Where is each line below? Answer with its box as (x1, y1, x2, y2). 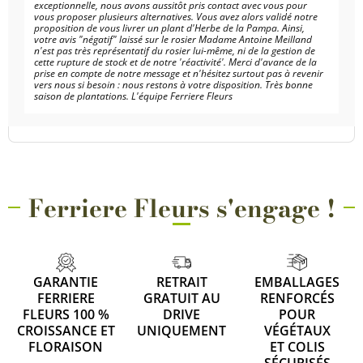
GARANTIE (33, 272, 99, 291)
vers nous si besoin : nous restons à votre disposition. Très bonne (34, 78, 313, 92)
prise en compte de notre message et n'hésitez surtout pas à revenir (34, 66, 323, 81)
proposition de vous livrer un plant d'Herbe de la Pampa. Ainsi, (34, 21, 305, 36)
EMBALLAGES (254, 272, 340, 291)
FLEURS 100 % (22, 305, 109, 323)
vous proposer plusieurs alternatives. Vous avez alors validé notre (34, 10, 318, 24)
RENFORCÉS (259, 288, 335, 307)
